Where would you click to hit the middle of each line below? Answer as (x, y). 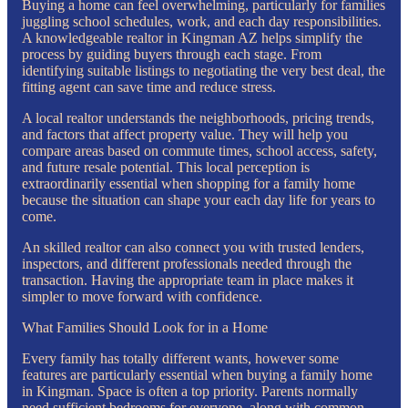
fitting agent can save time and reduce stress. (149, 87)
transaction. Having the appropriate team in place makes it (188, 280)
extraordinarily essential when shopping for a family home (189, 183)
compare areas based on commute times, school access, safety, (199, 150)
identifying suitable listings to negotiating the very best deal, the (204, 70)
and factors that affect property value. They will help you (185, 134)
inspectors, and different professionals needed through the (187, 263)
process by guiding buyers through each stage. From (172, 54)
